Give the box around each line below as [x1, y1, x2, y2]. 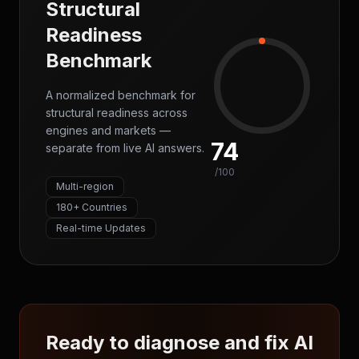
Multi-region [56, 180, 114, 192]
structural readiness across [46, 106, 188, 119]
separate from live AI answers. [46, 141, 204, 155]
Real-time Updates [56, 222, 146, 234]
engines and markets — [46, 123, 171, 137]
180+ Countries [56, 201, 127, 213]
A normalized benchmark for [46, 88, 196, 102]
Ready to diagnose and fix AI [46, 331, 313, 354]
